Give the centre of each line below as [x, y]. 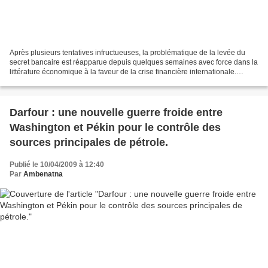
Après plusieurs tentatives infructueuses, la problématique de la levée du [127, 53]
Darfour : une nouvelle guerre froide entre [116, 113]
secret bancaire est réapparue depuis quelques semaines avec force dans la [134, 63]
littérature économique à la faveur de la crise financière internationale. [123, 72]
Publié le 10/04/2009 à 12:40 [57, 165]
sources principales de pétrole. [89, 143]
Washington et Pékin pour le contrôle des [115, 128]
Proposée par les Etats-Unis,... [59, 82]
